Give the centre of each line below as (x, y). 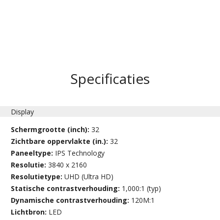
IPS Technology (80, 153)
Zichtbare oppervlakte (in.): (61, 141)
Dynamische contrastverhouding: (71, 200)
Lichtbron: (30, 212)
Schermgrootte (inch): (51, 129)
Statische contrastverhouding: (67, 188)
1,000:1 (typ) (142, 188)
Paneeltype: (33, 153)
